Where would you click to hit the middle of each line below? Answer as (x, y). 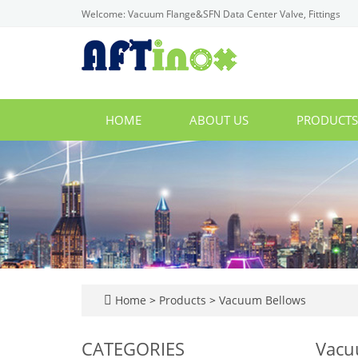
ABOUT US (219, 120)
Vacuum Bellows (261, 300)
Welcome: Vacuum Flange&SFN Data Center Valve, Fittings (211, 14)
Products (184, 300)
